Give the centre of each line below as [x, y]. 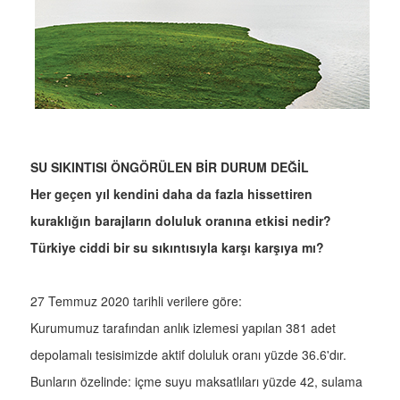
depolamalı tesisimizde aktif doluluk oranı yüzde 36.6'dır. [190, 355]
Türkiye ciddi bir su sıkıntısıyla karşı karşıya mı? [177, 248]
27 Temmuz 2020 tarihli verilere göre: [138, 301]
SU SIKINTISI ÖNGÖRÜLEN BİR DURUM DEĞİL [170, 167]
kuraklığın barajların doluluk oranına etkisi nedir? [181, 221]
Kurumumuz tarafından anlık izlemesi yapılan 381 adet [183, 328]
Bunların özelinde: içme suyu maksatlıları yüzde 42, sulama [196, 382]
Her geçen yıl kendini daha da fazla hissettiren [171, 194]
